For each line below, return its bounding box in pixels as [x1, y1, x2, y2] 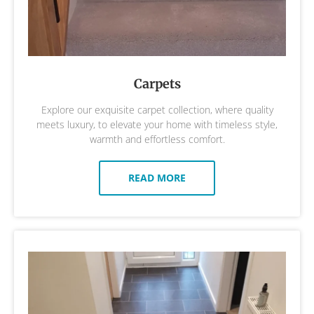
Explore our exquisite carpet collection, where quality [41, 102, 273, 116]
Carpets [133, 75, 181, 92]
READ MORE [128, 170, 186, 184]
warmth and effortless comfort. [89, 132, 225, 146]
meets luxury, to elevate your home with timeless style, [36, 117, 278, 131]
